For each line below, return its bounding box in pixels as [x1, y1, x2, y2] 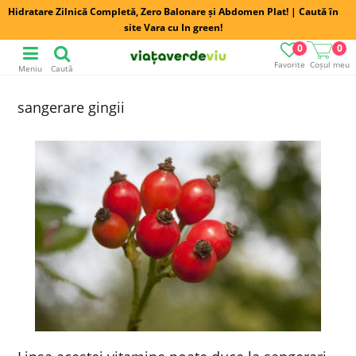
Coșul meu [309, 59, 350, 70]
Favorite [273, 59, 305, 70]
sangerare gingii [17, 98, 126, 117]
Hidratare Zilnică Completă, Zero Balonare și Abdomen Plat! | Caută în [8, 5, 339, 18]
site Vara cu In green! [124, 21, 222, 34]
